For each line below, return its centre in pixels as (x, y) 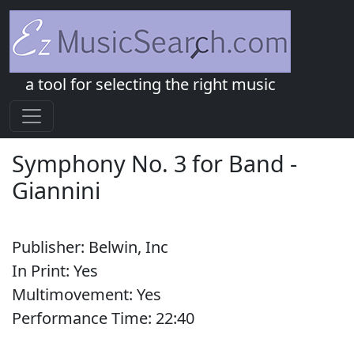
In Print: (43, 271)
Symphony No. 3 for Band (148, 163)
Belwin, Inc (128, 247)
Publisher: (50, 247)
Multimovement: (74, 294)
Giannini (56, 190)
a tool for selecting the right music (150, 84)
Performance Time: (84, 318)
